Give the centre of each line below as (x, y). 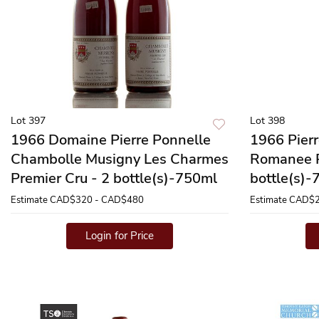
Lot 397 (28, 121)
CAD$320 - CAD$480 (97, 200)
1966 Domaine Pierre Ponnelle (111, 140)
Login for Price (120, 236)
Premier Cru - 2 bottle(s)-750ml (114, 178)
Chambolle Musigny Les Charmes (120, 159)
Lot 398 (267, 121)
